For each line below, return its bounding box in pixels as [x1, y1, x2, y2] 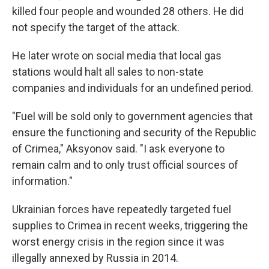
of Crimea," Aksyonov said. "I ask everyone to [12, 142, 225, 155]
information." [12, 175, 73, 187]
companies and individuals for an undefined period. [12, 82, 253, 94]
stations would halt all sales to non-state [12, 65, 204, 78]
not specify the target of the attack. [12, 21, 180, 34]
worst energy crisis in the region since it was [12, 235, 225, 248]
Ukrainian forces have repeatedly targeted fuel [12, 203, 231, 216]
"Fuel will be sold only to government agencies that [12, 110, 253, 122]
